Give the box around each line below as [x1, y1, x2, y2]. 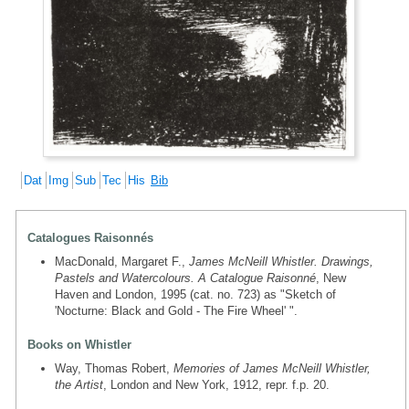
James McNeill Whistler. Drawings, [189, 254, 373, 268]
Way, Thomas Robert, [55, 361, 173, 375]
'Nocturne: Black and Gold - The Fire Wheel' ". [55, 303, 298, 318]
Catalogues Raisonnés [27, 230, 153, 245]
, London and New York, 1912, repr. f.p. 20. [103, 377, 330, 392]
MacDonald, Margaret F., [55, 254, 189, 268]
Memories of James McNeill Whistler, [173, 361, 371, 375]
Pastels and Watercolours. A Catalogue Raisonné [55, 270, 316, 285]
